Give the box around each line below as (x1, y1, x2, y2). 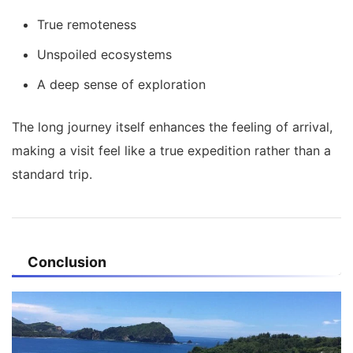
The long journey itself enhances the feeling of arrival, (12, 119, 333, 136)
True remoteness (37, 17, 136, 33)
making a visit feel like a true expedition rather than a (12, 143, 331, 159)
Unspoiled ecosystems (37, 46, 172, 63)
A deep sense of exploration (37, 76, 206, 93)
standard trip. (12, 166, 92, 183)
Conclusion (28, 254, 106, 271)
